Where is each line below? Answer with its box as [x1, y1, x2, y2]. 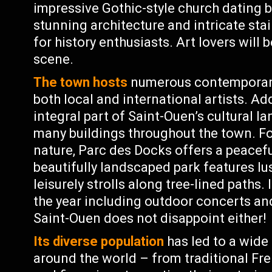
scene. [33, 52, 74, 67]
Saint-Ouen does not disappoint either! [33, 211, 267, 226]
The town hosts [33, 75, 128, 90]
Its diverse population [33, 234, 165, 249]
